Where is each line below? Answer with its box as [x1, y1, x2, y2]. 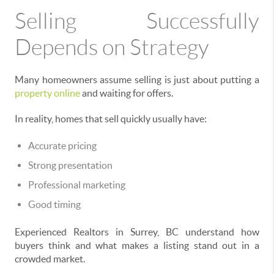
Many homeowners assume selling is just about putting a [15, 74, 259, 86]
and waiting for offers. [80, 87, 173, 99]
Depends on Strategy [15, 35, 209, 60]
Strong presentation [28, 160, 113, 171]
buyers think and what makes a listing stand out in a [15, 240, 259, 251]
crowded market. [15, 253, 85, 265]
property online [15, 87, 80, 99]
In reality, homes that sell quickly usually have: [15, 113, 207, 125]
